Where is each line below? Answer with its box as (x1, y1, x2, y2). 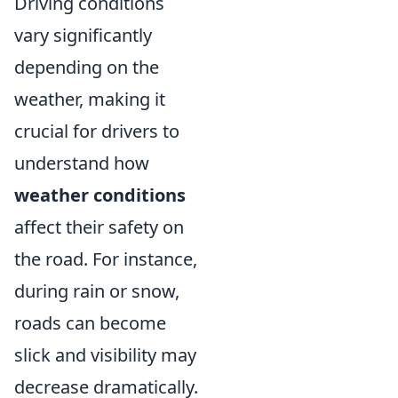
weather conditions (14, 183, 186, 208)
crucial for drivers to (14, 119, 179, 144)
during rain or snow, (14, 279, 179, 304)
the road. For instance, (14, 247, 197, 272)
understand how (14, 151, 149, 176)
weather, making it (14, 87, 165, 112)
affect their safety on (14, 215, 184, 240)
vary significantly (14, 23, 152, 48)
